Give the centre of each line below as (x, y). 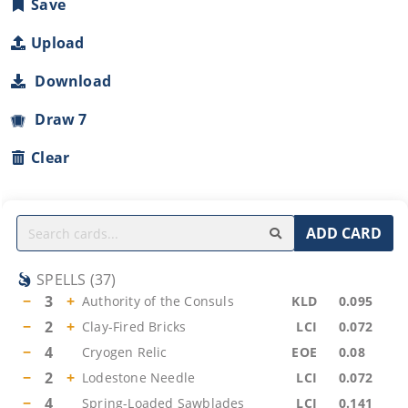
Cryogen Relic (125, 352)
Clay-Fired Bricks (134, 326)
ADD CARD (344, 233)
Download (69, 81)
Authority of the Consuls (158, 301)
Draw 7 (57, 119)
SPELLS (61, 280)
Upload (58, 43)
